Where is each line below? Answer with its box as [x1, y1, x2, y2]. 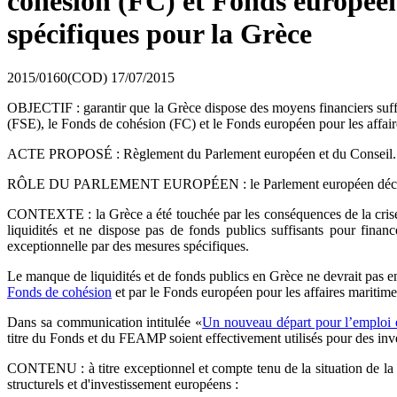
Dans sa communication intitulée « [7, 314, 203, 330]
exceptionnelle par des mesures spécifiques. [7, 237, 249, 253]
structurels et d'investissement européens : [7, 376, 238, 392]
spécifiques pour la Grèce [7, 18, 312, 51]
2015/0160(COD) [7, 69, 107, 85]
